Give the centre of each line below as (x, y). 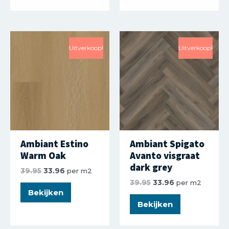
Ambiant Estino (54, 144)
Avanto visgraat (165, 156)
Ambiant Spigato (167, 144)
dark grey (151, 167)
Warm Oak (43, 156)
